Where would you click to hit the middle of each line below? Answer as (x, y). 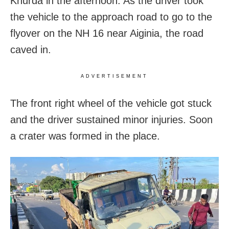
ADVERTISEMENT (114, 76)
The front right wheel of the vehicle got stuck (111, 103)
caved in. (31, 50)
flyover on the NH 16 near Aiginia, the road (107, 33)
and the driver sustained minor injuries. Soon (111, 120)
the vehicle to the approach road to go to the (111, 17)
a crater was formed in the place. (85, 136)
